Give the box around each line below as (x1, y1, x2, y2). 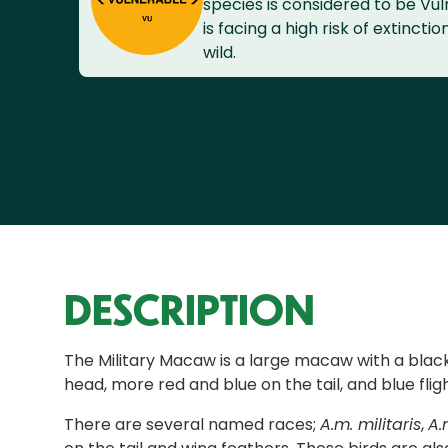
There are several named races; (64, 413, 320, 437)
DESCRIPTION (64, 281, 315, 338)
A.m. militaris (320, 413, 421, 437)
